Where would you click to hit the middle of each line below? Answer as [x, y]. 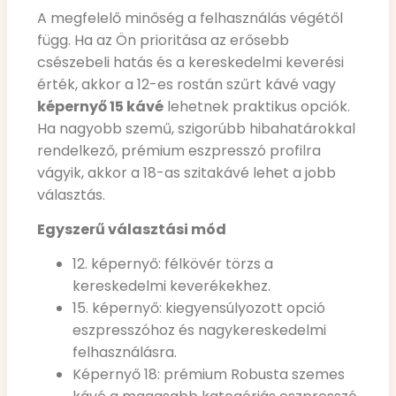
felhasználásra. [125, 353]
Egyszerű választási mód [132, 229]
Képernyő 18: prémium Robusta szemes [209, 375]
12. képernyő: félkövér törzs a [173, 264]
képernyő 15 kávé [100, 106]
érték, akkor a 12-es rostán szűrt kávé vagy [187, 84]
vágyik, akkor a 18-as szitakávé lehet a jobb [187, 172]
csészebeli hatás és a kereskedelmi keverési [190, 62]
